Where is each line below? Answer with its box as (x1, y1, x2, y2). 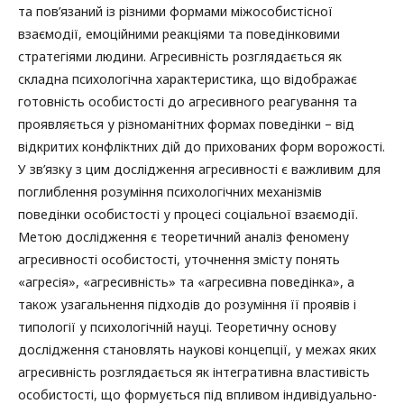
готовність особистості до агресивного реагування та (18, 92, 357, 110)
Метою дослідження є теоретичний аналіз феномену (18, 227, 349, 245)
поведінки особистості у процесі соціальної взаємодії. (18, 205, 358, 223)
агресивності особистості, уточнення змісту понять (18, 250, 340, 268)
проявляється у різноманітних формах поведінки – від (18, 115, 354, 133)
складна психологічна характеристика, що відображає (18, 69, 357, 87)
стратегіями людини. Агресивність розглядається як (18, 47, 342, 65)
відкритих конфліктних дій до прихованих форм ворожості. (18, 137, 385, 155)
